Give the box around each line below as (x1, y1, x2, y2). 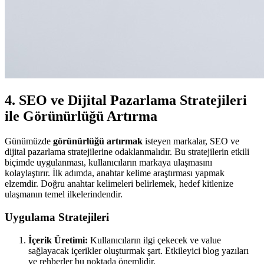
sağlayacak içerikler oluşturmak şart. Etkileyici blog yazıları (28, 245, 249, 256)
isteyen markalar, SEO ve (143, 136, 239, 147)
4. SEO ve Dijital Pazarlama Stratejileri (5, 93, 247, 108)
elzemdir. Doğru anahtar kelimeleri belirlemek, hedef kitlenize (5, 179, 233, 189)
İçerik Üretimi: (28, 235, 88, 245)
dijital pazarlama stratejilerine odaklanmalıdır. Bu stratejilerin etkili (5, 147, 249, 157)
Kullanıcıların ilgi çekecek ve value (88, 235, 221, 245)
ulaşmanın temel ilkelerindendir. (5, 189, 123, 200)
